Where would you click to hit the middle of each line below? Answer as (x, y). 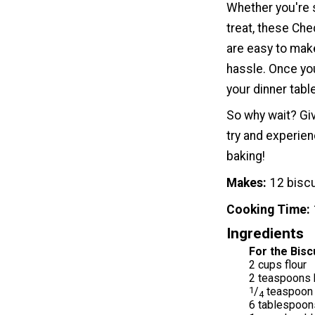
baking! (246, 156)
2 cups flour (278, 265)
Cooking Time (266, 210)
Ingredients (265, 233)
